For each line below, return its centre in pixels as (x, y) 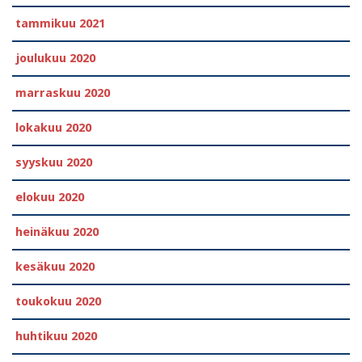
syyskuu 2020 (54, 162)
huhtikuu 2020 (56, 336)
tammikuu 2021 (60, 23)
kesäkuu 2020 (55, 266)
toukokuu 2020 (58, 301)
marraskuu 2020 (63, 93)
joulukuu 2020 (55, 58)
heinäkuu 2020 (57, 232)
